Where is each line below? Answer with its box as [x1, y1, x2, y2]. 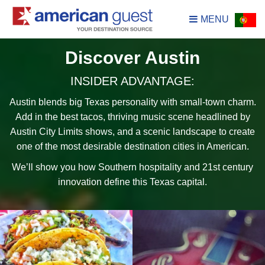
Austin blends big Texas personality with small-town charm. [9, 97, 256, 107]
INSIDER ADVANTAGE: [70, 75, 195, 88]
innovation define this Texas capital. [58, 177, 207, 187]
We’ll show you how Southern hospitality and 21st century [12, 162, 253, 172]
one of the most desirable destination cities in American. [16, 141, 249, 151]
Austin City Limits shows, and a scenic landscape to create [10, 127, 255, 137]
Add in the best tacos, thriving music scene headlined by [15, 112, 250, 122]
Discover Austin [65, 48, 200, 67]
